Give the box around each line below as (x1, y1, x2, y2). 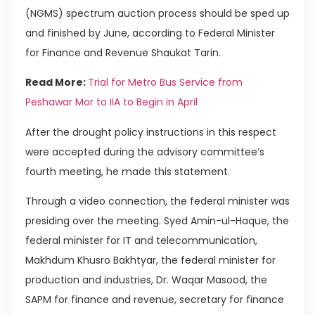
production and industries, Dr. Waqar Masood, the (25, 272, 267, 287)
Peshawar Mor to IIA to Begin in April (25, 95, 198, 110)
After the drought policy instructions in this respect (25, 124, 276, 139)
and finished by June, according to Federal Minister (25, 25, 275, 40)
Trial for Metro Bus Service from (88, 75, 243, 90)
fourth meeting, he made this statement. (25, 164, 230, 179)
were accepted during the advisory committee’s (25, 144, 264, 159)
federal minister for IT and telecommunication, (25, 233, 257, 247)
